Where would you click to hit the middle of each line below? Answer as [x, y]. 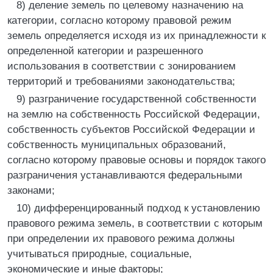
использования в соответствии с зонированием [122, 66]
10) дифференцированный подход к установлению [138, 208]
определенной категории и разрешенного [105, 51]
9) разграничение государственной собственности [136, 99]
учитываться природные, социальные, [100, 254]
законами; [31, 190]
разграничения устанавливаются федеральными [125, 175]
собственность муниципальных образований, [117, 145]
